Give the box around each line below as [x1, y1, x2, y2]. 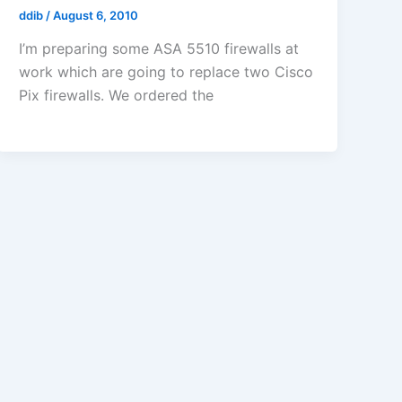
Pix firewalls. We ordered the [19, 86, 214, 105]
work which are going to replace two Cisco [19, 63, 314, 82]
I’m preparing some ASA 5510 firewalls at [19, 39, 300, 58]
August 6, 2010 [53, 7, 139, 22]
